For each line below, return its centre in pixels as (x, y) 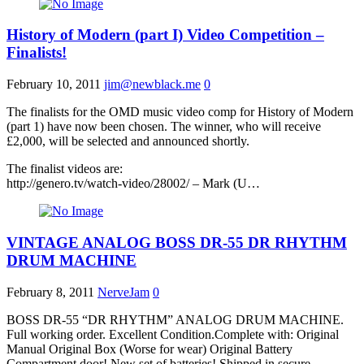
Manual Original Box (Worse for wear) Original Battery (149, 349)
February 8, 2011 (50, 292)
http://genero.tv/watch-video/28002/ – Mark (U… (133, 184)
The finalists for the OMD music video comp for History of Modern (180, 112)
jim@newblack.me (152, 84)
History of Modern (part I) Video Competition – (165, 35)
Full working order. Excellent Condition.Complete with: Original (173, 334)
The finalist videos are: (65, 169)
